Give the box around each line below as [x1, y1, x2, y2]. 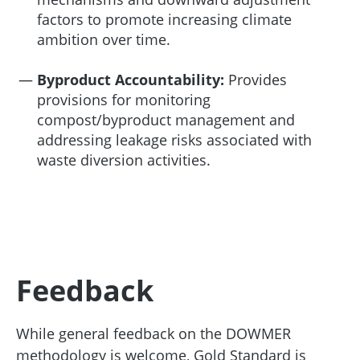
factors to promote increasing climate [37, 9, 292, 29]
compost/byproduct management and [37, 109, 295, 129]
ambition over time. [37, 29, 170, 49]
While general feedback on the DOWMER [16, 323, 291, 343]
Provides [224, 69, 287, 89]
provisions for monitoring [37, 89, 211, 109]
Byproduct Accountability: [37, 69, 224, 89]
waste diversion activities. [37, 149, 211, 170]
